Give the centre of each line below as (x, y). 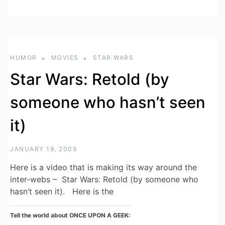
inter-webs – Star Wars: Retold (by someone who (104, 180)
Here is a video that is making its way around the (103, 167)
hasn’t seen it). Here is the (62, 192)
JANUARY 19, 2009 (43, 149)
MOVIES (65, 58)
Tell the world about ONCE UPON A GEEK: (70, 215)
